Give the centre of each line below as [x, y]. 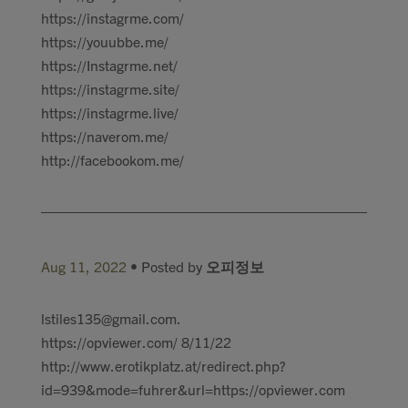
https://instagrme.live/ [110, 112]
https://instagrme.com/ [112, 17]
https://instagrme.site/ [110, 88]
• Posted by [166, 266]
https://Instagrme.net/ [109, 65]
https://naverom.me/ [105, 136]
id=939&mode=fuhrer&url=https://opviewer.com [193, 389]
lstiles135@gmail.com [109, 318]
